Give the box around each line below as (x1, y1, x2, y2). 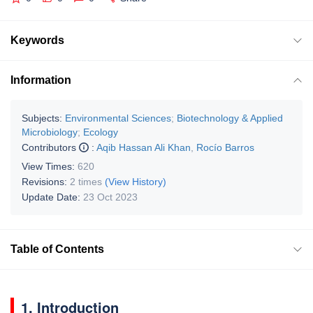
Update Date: (22, 191, 83, 203)
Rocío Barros (196, 141, 254, 153)
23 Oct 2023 (83, 191, 138, 203)
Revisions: (22, 175, 70, 187)
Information (10, 73, 71, 86)
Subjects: (22, 112, 62, 124)
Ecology (83, 126, 118, 138)
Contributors (22, 141, 79, 153)
